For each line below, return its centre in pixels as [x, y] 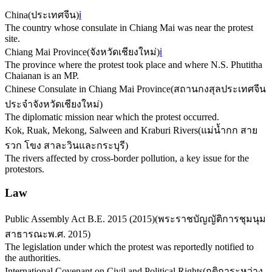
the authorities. [33, 257]
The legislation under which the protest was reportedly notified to [129, 246]
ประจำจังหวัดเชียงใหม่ [52, 104]
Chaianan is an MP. [42, 76]
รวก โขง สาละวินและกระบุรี [65, 146]
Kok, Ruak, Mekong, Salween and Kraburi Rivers [101, 131]
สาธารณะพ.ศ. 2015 [46, 234]
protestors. [25, 169]
